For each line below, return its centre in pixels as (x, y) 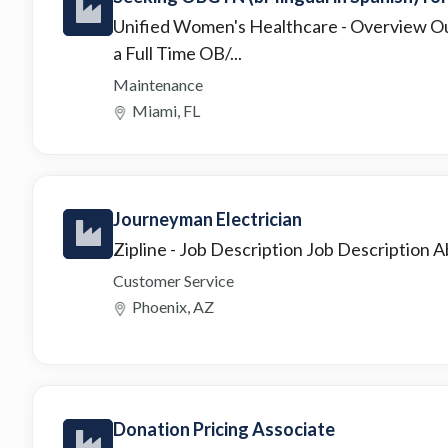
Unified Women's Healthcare (227, 25)
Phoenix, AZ (173, 306)
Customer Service (173, 280)
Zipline (141, 248)
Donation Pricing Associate (224, 428)
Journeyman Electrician (207, 218)
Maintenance (158, 84)
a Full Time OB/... (177, 52)
